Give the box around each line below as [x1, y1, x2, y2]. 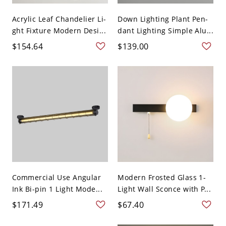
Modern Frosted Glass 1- [118, 172, 206, 182]
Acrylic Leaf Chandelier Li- [12, 14, 106, 24]
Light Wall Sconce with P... [118, 184, 211, 194]
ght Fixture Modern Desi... [12, 25, 106, 35]
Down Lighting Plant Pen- [118, 14, 208, 24]
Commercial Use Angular [12, 172, 101, 182]
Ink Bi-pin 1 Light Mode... [12, 184, 103, 194]
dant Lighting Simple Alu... [118, 25, 214, 35]
